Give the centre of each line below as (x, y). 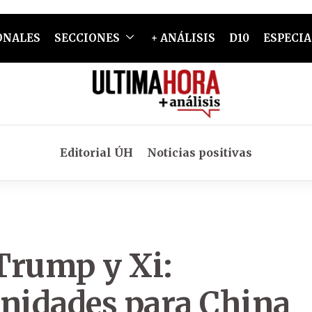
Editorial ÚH (96, 153)
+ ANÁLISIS (183, 38)
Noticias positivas (200, 153)
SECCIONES (87, 38)
